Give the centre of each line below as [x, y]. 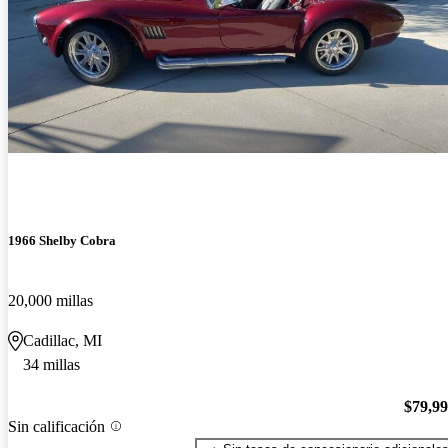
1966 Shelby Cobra [62, 241]
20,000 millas [50, 300]
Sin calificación [56, 426]
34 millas [51, 364]
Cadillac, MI [62, 340]
